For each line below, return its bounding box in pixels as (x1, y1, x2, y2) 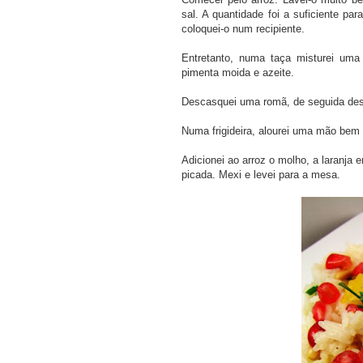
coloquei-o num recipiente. (181, 22, 305, 35)
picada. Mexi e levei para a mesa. (181, 168, 340, 181)
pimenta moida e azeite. (181, 66, 294, 79)
